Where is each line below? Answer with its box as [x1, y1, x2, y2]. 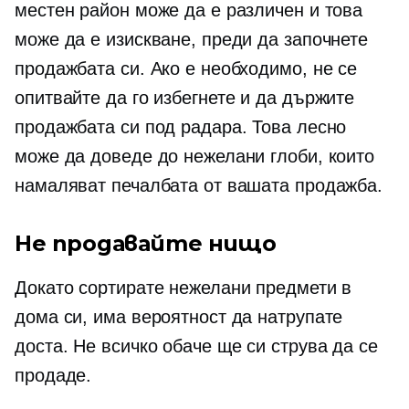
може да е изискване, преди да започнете [15, 29, 369, 49]
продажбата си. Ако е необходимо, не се [15, 58, 358, 79]
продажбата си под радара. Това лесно [15, 117, 347, 137]
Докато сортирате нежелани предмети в [15, 278, 352, 298]
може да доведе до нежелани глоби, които [15, 146, 375, 166]
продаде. [15, 365, 92, 385]
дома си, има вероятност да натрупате [15, 307, 343, 327]
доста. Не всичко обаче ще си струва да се [15, 336, 378, 356]
